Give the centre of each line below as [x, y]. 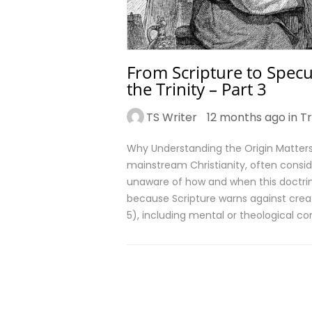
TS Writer [172, 117]
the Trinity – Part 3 [197, 89]
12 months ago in [253, 117]
